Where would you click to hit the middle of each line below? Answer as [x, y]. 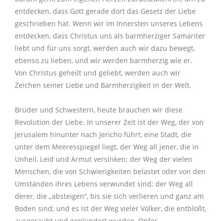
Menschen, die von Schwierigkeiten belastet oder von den [110, 172]
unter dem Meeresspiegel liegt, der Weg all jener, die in [107, 147]
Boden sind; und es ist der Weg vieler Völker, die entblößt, [110, 209]
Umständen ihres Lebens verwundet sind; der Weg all [104, 184]
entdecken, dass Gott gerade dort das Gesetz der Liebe [105, 11]
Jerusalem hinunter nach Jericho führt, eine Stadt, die [103, 135]
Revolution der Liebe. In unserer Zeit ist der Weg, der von [109, 122]
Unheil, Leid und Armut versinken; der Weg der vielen [104, 159]
